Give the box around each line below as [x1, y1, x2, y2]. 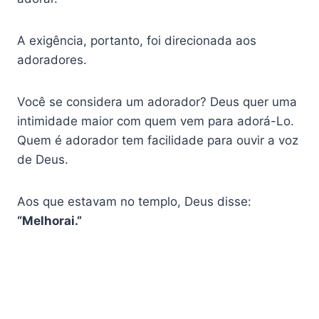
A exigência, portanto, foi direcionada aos [17, 33, 256, 48]
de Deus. [17, 152, 68, 167]
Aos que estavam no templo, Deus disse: [17, 194, 251, 209]
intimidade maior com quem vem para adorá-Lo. [17, 114, 294, 129]
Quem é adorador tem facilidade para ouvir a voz [17, 133, 298, 148]
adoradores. [17, 53, 87, 68]
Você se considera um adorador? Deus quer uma [17, 95, 297, 110]
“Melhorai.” [17, 214, 82, 229]
